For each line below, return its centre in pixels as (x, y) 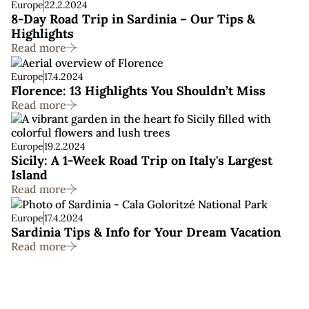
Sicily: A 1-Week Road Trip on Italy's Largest (142, 160)
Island (29, 175)
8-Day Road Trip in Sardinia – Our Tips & (133, 19)
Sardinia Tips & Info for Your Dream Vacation (146, 232)
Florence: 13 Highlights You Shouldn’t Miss (138, 91)
